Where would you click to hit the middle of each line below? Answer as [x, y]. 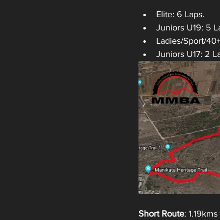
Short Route [161, 214]
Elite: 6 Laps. [180, 14]
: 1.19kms [201, 214]
